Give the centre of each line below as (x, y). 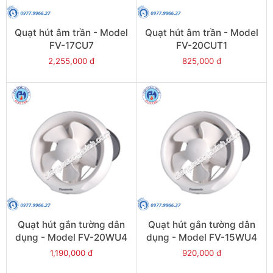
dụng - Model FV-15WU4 (201, 238)
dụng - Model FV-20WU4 (72, 238)
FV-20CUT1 (201, 45)
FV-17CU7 (71, 45)
